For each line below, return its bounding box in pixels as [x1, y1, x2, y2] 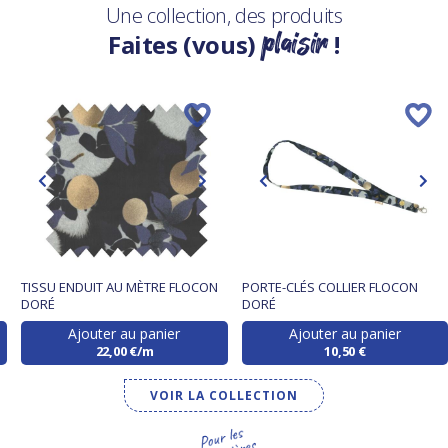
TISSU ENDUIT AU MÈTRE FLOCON [21, 278, 219, 297]
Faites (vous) [108, 28, 262, 62]
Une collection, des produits [105, 2, 343, 30]
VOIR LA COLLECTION [150, 387, 298, 405]
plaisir [261, 23, 329, 64]
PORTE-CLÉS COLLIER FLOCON [241, 278, 418, 297]
